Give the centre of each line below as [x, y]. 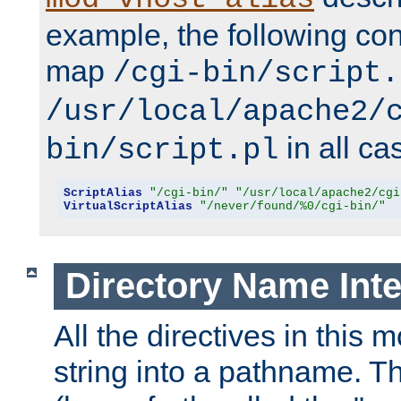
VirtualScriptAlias [128, 206]
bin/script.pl [162, 151]
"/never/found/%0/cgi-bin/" [292, 206]
